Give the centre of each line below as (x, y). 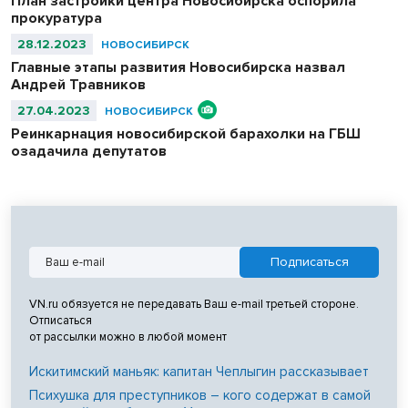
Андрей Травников (78, 85)
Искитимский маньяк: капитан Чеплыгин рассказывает (199, 372)
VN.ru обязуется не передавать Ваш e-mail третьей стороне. (194, 305)
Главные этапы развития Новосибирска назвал (178, 68)
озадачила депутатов (89, 152)
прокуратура (56, 19)
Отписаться (61, 321)
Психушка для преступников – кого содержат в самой (200, 396)
